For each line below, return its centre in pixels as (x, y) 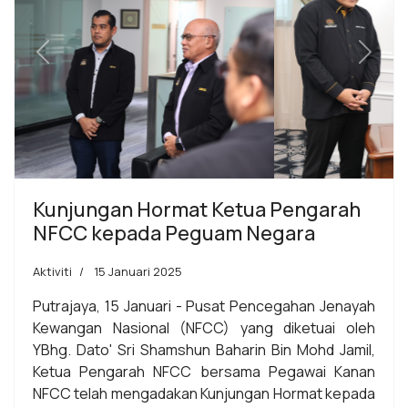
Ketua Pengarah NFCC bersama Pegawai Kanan (204, 371)
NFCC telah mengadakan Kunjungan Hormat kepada (204, 393)
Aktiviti (52, 271)
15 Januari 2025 (138, 271)
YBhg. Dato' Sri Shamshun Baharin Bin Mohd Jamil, (204, 349)
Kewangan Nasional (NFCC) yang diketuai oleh (204, 327)
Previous (71, 61)
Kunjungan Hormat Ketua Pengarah (197, 209)
